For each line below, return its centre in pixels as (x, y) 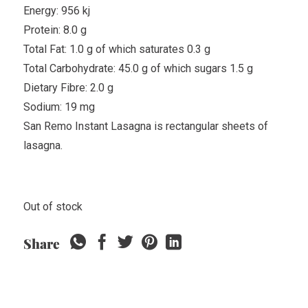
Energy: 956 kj (56, 10)
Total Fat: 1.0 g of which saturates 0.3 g (117, 49)
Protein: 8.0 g (55, 30)
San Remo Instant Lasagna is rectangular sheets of (145, 126)
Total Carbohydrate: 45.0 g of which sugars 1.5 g (138, 68)
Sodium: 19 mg (59, 107)
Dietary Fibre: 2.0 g (68, 87)
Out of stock (53, 207)
